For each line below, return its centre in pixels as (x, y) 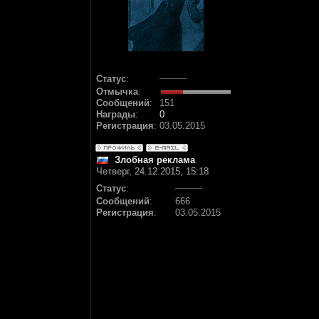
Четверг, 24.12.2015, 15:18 (152, 171)
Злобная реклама (155, 160)
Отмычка (117, 91)
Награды (116, 114)
